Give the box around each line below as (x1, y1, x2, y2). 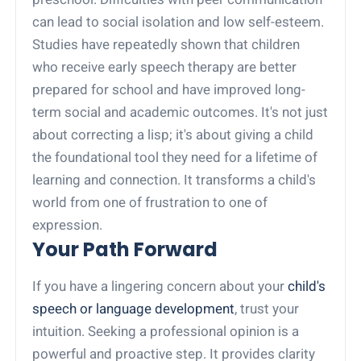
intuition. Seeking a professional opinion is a (32, 322, 300, 339)
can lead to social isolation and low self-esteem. (32, 13, 325, 30)
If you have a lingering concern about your (32, 277, 288, 294)
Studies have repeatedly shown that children (32, 35, 301, 52)
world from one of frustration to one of (32, 193, 268, 210)
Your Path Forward (32, 235, 218, 263)
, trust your (234, 300, 300, 317)
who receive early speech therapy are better (32, 58, 297, 75)
